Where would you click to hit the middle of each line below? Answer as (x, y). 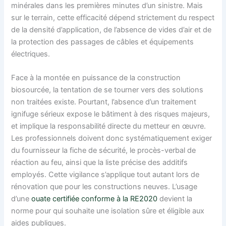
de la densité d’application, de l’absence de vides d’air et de (111, 30)
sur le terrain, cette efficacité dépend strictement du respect (113, 17)
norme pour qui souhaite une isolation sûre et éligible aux (108, 211)
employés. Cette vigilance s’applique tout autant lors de (105, 174)
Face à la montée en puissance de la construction (96, 77)
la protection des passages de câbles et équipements (103, 42)
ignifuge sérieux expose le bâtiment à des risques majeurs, (111, 114)
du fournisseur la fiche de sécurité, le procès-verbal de (104, 150)
